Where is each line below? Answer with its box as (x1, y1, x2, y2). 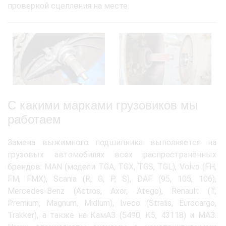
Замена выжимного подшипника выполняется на (8, 138, 216, 148)
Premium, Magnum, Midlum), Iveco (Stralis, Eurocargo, (8, 198, 216, 208)
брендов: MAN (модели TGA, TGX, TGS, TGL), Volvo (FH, (8, 162, 216, 172)
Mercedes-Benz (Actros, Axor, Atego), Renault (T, (8, 186, 216, 196)
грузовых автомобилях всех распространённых (8, 150, 216, 160)
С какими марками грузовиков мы (8, 98, 198, 112)
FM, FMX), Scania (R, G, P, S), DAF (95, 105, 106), (8, 174, 216, 184)
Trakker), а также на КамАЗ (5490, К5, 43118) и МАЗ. (8, 210, 216, 220)
